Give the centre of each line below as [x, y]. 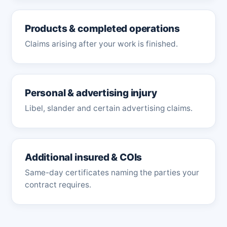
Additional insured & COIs [84, 157]
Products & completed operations [103, 29]
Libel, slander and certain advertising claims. [109, 108]
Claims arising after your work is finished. [101, 44]
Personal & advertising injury [91, 93]
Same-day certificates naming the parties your [112, 173]
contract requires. [58, 185]
